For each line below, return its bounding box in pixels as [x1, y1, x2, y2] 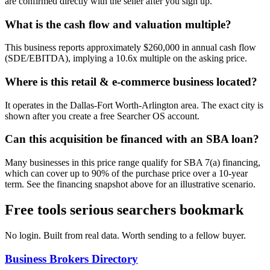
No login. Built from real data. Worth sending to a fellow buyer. [5, 230, 246, 240]
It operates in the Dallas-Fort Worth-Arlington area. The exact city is [5, 99, 263, 110]
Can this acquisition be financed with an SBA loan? [5, 133, 259, 146]
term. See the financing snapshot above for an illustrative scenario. [5, 179, 256, 190]
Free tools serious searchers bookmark [5, 202, 243, 218]
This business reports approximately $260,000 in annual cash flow [5, 42, 256, 53]
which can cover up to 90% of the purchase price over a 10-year [5, 168, 248, 179]
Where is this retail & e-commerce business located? [5, 75, 257, 88]
